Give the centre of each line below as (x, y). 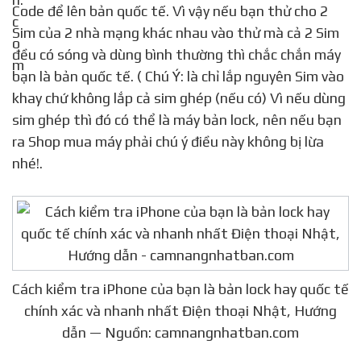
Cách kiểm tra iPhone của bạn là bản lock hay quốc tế (180, 289)
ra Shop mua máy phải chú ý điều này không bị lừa (168, 142)
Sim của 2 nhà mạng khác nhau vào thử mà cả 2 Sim (176, 33)
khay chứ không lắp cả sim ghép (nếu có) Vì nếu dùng (179, 98)
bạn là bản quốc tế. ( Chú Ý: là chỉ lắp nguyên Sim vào (178, 77)
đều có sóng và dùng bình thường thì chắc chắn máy (176, 55)
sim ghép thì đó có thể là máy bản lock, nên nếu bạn (177, 120)
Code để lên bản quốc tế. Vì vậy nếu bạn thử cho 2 (170, 11)
